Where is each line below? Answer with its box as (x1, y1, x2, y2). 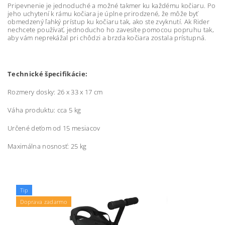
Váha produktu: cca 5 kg (8, 105, 81, 115)
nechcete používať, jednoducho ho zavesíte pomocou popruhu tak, (8, 25, 214, 34)
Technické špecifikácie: (8, 69, 88, 78)
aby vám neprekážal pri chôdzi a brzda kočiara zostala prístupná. (8, 33, 206, 42)
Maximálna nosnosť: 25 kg (8, 142, 87, 151)
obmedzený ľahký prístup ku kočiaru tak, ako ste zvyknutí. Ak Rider (8, 17, 210, 26)
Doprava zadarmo (20, 198, 67, 205)
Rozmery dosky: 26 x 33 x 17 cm (8, 87, 103, 96)
